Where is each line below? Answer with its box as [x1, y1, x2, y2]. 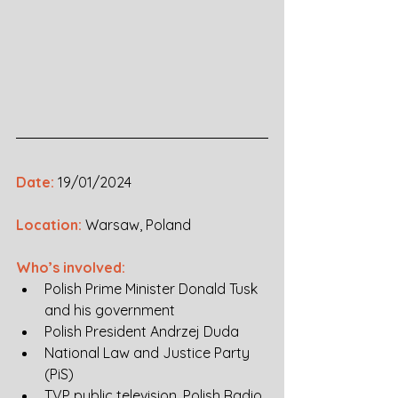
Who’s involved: [16, 259, 125, 276]
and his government [44, 301, 175, 319]
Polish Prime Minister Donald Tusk [44, 280, 261, 298]
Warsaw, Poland [85, 216, 191, 234]
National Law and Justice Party [44, 344, 253, 362]
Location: [16, 216, 82, 234]
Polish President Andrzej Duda [44, 322, 239, 340]
